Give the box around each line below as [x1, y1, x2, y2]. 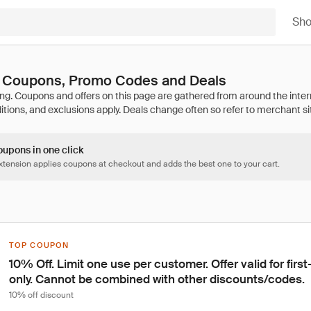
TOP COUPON [9, 240, 69, 250]
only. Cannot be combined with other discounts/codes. [9, 271, 305, 287]
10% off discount [9, 289, 74, 301]
